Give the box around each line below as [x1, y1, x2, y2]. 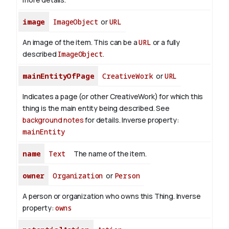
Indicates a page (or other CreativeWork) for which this [22, 91, 203, 102]
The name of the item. [73, 149, 147, 159]
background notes [22, 115, 84, 125]
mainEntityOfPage [22, 71, 95, 81]
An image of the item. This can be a [22, 37, 139, 48]
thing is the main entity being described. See [22, 103, 170, 113]
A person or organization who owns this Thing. [22, 191, 176, 201]
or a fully [151, 37, 180, 48]
